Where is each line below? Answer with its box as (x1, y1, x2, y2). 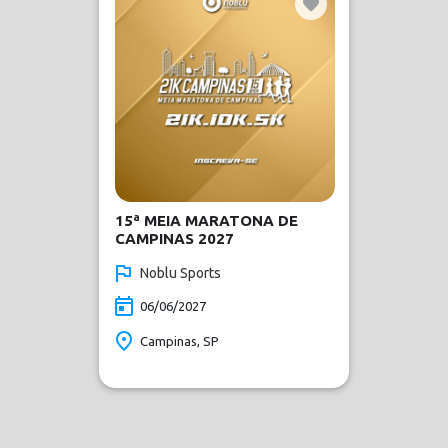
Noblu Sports (140, 265, 221, 281)
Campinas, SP (140, 334, 219, 348)
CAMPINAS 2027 (115, 230, 234, 247)
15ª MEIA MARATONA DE (115, 212, 298, 229)
